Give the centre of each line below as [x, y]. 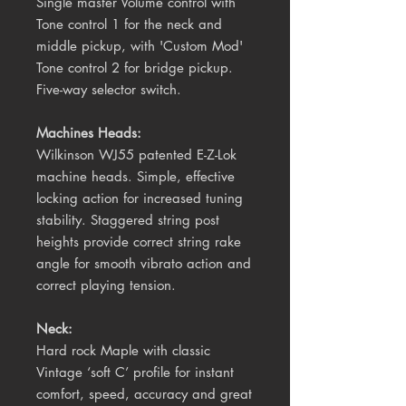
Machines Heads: [89, 133]
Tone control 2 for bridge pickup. [135, 68]
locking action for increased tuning [140, 198]
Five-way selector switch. [109, 90]
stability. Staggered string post [128, 220]
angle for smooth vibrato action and [144, 264]
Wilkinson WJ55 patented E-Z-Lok [136, 155]
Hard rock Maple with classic [123, 351]
